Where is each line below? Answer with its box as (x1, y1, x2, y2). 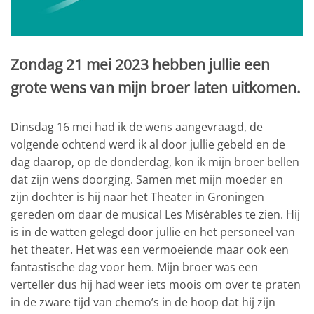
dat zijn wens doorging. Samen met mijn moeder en (11, 172, 283, 188)
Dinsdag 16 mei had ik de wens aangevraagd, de (11, 119, 263, 135)
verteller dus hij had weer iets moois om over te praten (11, 277, 301, 293)
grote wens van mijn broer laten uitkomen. (11, 78, 301, 98)
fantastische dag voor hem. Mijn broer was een (11, 259, 258, 275)
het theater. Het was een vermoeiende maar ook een (11, 242, 289, 258)
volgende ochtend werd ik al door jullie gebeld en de (11, 137, 285, 153)
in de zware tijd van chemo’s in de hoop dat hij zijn (11, 294, 275, 310)
